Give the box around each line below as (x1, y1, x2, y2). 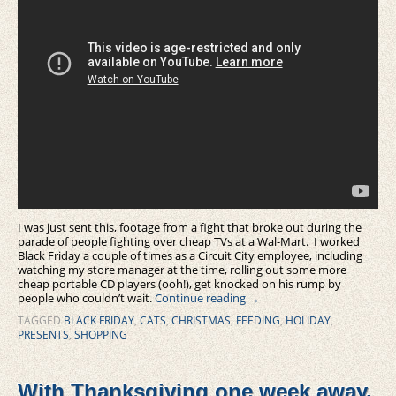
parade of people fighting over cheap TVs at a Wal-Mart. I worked (18, 233, 360, 250)
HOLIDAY (286, 313, 331, 329)
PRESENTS (18, 327, 69, 343)
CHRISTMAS (171, 313, 231, 329)
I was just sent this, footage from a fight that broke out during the (18, 219, 362, 236)
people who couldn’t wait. (18, 290, 155, 307)
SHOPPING (74, 327, 127, 343)
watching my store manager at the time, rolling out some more (18, 262, 346, 278)
